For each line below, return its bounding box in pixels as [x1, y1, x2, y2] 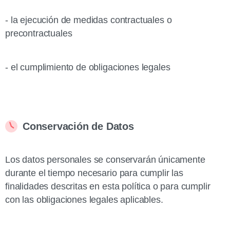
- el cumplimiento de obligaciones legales [5, 62, 170, 72]
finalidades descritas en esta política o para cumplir [5, 181, 210, 191]
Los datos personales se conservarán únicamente [5, 155, 205, 165]
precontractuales [5, 28, 72, 39]
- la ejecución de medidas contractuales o [5, 15, 172, 25]
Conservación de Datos [23, 121, 134, 132]
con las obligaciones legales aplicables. [5, 195, 163, 205]
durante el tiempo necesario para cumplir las [5, 168, 183, 178]
